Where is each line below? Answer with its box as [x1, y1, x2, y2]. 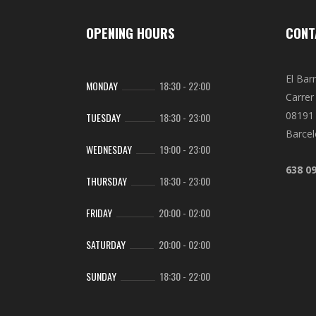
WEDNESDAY [86, 142, 132, 157]
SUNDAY [86, 269, 116, 284]
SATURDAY [86, 237, 126, 252]
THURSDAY [86, 174, 127, 188]
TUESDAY [86, 110, 121, 125]
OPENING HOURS [86, 23, 175, 42]
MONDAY [86, 78, 118, 93]
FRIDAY [86, 205, 112, 220]
